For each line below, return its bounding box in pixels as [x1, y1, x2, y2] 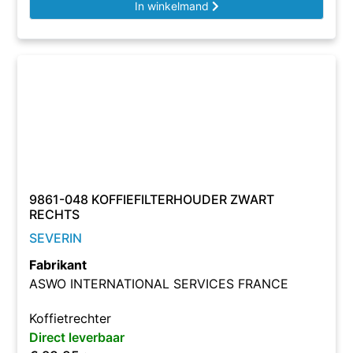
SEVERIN [29, 230, 83, 246]
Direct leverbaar [29, 329, 125, 345]
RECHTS [29, 206, 80, 222]
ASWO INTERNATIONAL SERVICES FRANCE [29, 276, 289, 292]
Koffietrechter [29, 310, 112, 326]
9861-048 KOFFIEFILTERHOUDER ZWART [29, 191, 275, 207]
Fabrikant [29, 257, 87, 273]
